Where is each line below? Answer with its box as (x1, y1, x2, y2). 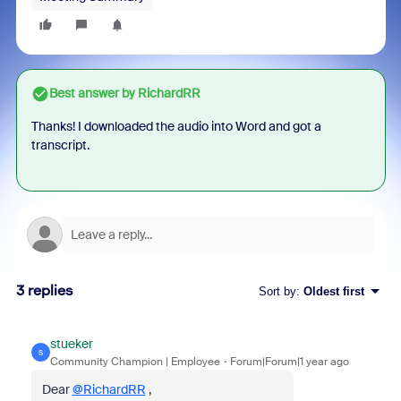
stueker (49, 336, 93, 352)
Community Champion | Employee (49, 354, 220, 369)
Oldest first (303, 284, 364, 298)
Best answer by (48, 85, 135, 101)
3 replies (15, 282, 73, 299)
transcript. (30, 137, 90, 153)
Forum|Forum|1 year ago (229, 354, 349, 369)
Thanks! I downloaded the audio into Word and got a (30, 118, 321, 134)
